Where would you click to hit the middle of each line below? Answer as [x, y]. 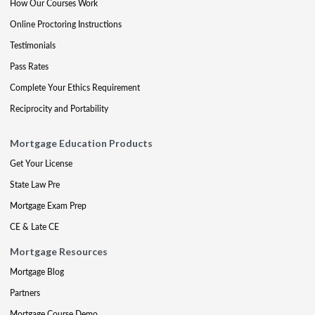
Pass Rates [29, 66]
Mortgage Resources [59, 251]
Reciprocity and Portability [59, 108]
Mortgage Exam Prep [48, 205]
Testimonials [33, 45]
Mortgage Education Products [81, 143]
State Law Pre [35, 184]
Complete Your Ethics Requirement [75, 87]
